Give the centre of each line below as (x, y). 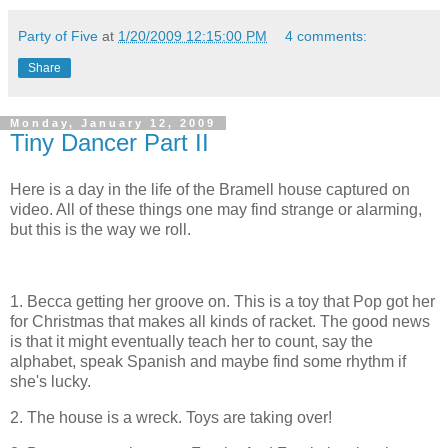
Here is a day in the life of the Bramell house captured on (210, 190)
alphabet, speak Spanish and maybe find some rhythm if (208, 362)
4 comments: (326, 35)
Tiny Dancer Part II (109, 142)
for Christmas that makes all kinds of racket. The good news (220, 322)
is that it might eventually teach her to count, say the (191, 342)
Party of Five (58, 35)
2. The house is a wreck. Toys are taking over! (171, 417)
